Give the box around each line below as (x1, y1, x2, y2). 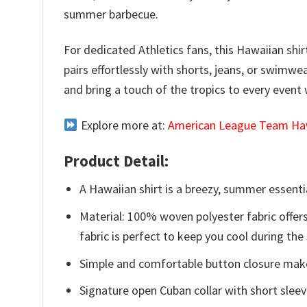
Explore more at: (77, 117, 168, 134)
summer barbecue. (64, 5, 158, 22)
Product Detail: (64, 151, 169, 171)
